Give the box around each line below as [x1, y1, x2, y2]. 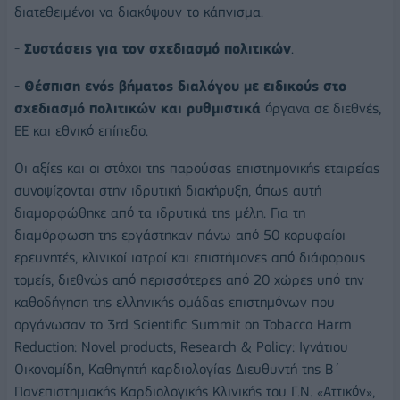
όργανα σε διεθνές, [261, 100, 381, 118]
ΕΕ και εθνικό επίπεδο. [14, 122, 148, 140]
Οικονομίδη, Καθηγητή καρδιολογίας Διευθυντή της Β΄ [14, 360, 340, 378]
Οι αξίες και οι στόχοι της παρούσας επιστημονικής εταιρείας [14, 159, 379, 177]
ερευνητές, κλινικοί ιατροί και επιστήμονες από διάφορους [14, 248, 365, 266]
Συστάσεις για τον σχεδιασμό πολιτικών [24, 40, 291, 58]
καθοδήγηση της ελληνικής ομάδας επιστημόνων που [14, 293, 335, 311]
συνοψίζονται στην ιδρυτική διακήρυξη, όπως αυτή [14, 181, 321, 199]
